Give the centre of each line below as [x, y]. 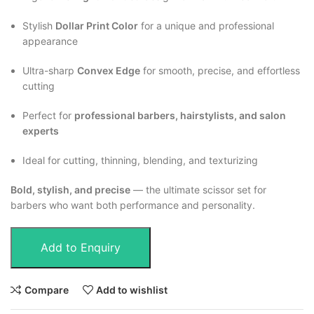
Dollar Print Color [97, 26]
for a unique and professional [206, 26]
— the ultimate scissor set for [198, 190]
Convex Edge [109, 71]
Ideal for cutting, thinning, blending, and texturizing [140, 161]
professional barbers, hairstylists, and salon [180, 116]
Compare [46, 289]
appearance [50, 41]
